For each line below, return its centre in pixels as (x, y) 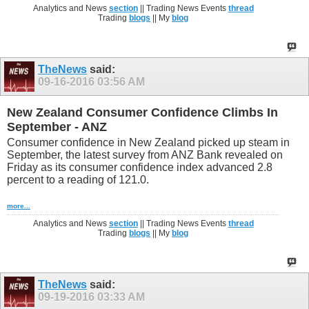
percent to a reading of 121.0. (78, 180)
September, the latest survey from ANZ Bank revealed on (145, 155)
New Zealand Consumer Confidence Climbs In (142, 112)
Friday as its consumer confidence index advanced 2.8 (140, 168)
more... (19, 206)
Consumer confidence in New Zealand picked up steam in (148, 143)
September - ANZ (57, 127)
